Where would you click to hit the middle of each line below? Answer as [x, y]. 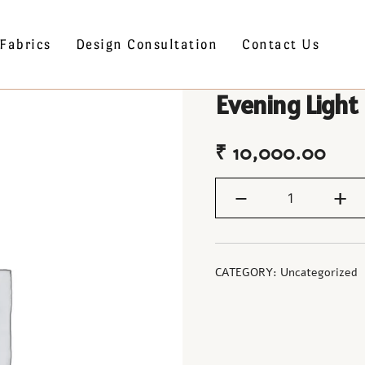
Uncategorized [319, 273]
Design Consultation [147, 45]
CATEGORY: [248, 273]
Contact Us [281, 45]
